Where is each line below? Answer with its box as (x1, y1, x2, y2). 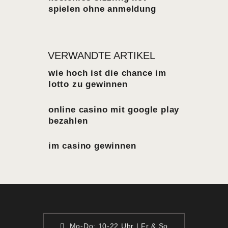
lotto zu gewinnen (48, 79, 128, 90)
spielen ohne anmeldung (48, 4, 156, 14)
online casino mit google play (48, 104, 180, 115)
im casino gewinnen (48, 141, 136, 151)
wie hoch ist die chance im (48, 68, 166, 78)
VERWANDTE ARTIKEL (48, 50, 155, 62)
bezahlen (48, 116, 88, 126)
